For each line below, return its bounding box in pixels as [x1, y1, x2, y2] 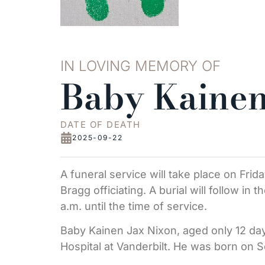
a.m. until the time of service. [60, 200, 207, 212]
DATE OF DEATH [60, 119, 141, 130]
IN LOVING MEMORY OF [60, 57, 221, 75]
